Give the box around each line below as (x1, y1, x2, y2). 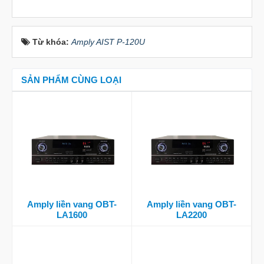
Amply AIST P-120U (71, 37, 145, 47)
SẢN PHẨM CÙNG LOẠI (21, 75, 121, 85)
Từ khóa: (32, 37, 71, 47)
